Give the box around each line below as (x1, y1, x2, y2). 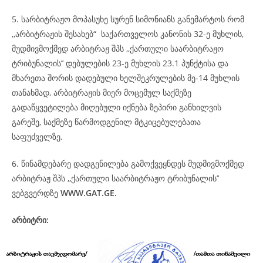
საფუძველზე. (12, 131, 63, 142)
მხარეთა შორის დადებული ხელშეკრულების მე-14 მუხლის (12, 72, 240, 83)
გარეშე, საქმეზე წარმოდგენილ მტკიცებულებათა (12, 116, 201, 127)
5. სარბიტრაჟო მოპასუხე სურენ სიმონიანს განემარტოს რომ (12, 14, 244, 25)
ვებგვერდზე (12, 187, 60, 198)
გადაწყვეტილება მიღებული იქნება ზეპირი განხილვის (12, 102, 221, 113)
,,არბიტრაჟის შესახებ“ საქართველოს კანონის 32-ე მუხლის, (12, 28, 244, 39)
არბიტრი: (12, 214, 201, 225)
